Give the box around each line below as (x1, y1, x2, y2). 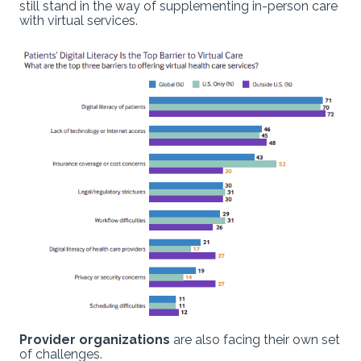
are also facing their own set (173, 331, 340, 347)
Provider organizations (19, 331, 173, 347)
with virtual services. (19, 12, 138, 28)
